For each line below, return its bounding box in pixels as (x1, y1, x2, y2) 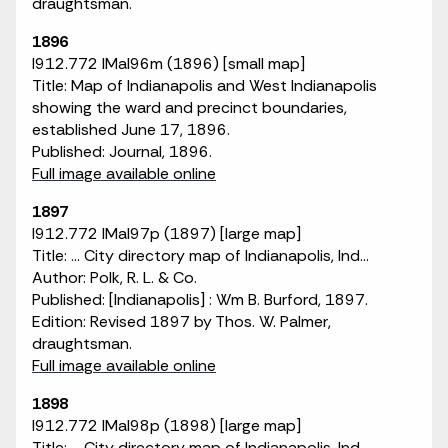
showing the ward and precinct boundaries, (32, 97, 347, 118)
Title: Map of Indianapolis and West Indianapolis (32, 75, 377, 96)
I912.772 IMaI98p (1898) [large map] (32, 415, 301, 436)
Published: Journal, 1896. (32, 141, 212, 162)
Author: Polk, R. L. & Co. (32, 267, 197, 288)
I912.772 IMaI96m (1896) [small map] (32, 53, 305, 74)
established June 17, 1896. (32, 119, 230, 140)
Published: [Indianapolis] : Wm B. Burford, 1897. (32, 289, 368, 310)
